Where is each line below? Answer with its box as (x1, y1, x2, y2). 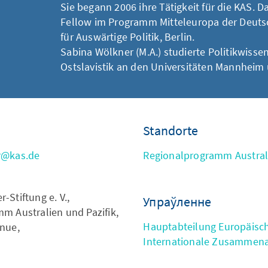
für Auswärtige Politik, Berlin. (60, 30, 195, 44)
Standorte (143, 122, 199, 139)
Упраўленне (143, 193, 212, 210)
